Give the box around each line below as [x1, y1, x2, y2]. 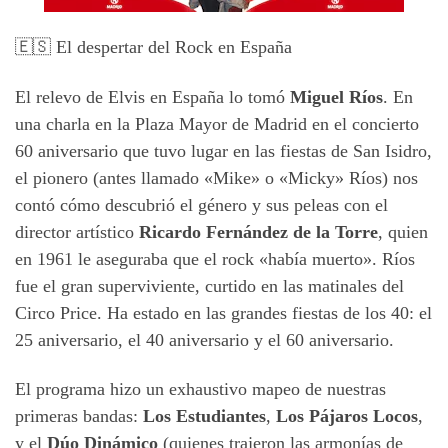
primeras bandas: [15, 406, 143, 427]
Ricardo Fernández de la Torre [139, 221, 378, 242]
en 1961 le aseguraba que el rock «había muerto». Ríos [15, 248, 415, 269]
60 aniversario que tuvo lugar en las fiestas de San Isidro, [15, 140, 432, 161]
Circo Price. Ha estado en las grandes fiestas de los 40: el [15, 302, 432, 323]
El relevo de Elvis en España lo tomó [15, 86, 290, 107]
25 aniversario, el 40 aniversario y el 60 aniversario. [15, 329, 394, 350]
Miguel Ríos [290, 86, 383, 107]
